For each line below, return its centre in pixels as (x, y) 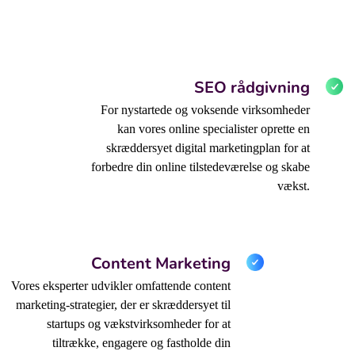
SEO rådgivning (252, 88)
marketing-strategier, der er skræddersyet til (124, 305)
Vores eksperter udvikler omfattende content (121, 286)
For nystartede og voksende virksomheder (206, 110)
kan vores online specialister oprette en (214, 129)
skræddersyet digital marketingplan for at (208, 148)
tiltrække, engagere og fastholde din (142, 343)
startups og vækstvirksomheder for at (139, 324)
